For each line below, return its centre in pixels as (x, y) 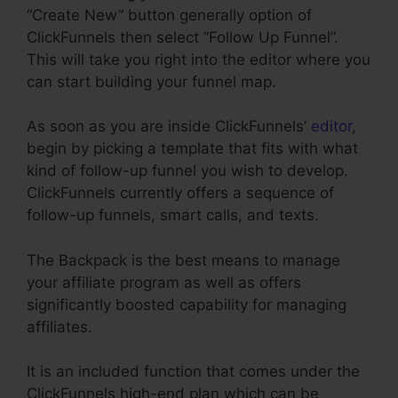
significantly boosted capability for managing (187, 304)
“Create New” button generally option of (169, 15)
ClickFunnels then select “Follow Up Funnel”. (183, 37)
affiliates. (60, 326)
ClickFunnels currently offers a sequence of (180, 193)
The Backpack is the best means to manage (183, 260)
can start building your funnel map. (151, 81)
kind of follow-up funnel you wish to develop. (187, 171)
